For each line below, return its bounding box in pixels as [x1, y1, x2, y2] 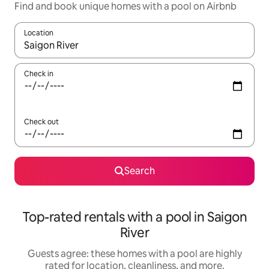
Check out [24, 117, 59, 127]
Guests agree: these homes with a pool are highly [27, 247, 242, 261]
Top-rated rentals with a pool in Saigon [22, 208, 247, 226]
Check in [24, 69, 53, 79]
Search [124, 165, 155, 178]
